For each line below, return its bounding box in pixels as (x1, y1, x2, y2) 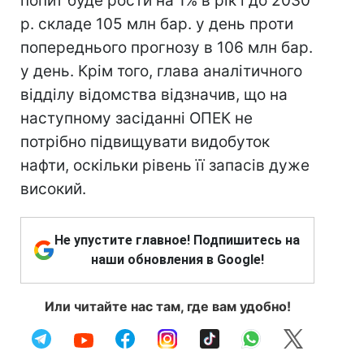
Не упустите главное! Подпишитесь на (54, 232, 300, 248)
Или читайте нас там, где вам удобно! (44, 298, 291, 314)
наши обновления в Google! (90, 252, 264, 267)
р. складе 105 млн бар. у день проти (20, 15, 293, 33)
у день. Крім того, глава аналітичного (20, 62, 302, 80)
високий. (20, 180, 86, 198)
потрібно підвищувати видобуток (20, 132, 270, 151)
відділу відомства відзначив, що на (20, 85, 288, 104)
